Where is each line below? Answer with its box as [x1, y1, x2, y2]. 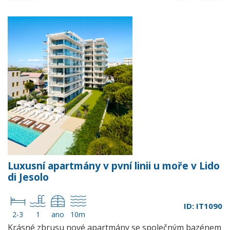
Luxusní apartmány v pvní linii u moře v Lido [8, 159, 220, 172]
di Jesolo [8, 170, 49, 184]
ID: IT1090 [184, 201, 222, 211]
